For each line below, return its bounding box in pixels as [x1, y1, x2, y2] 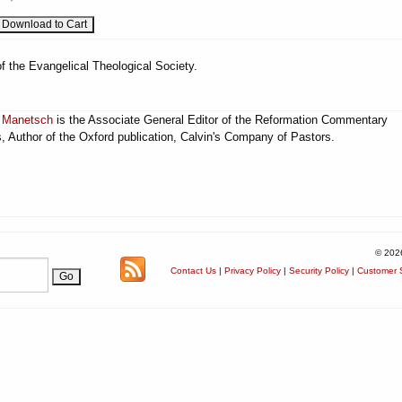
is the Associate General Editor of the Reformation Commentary [53, 113, 388, 127]
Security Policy [289, 266, 349, 275]
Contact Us [170, 266, 216, 275]
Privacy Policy [224, 266, 281, 275]
